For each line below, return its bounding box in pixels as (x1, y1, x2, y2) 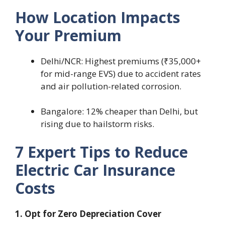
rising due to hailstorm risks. (41, 118, 154, 130)
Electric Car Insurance (15, 159, 175, 180)
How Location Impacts (15, 7, 180, 28)
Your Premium (15, 25, 122, 46)
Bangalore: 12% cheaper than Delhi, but (41, 105, 198, 118)
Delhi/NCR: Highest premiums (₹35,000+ (41, 55, 201, 67)
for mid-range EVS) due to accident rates (41, 68, 201, 80)
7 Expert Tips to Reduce (15, 141, 188, 162)
